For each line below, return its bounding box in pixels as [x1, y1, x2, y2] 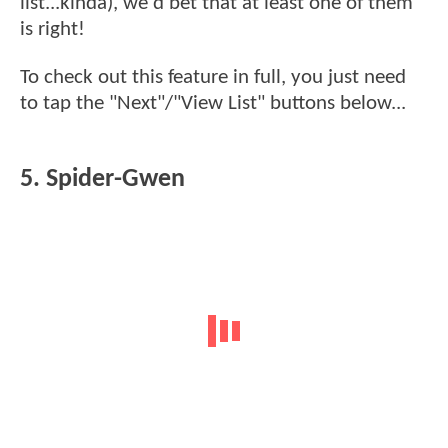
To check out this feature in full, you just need [20, 66, 406, 88]
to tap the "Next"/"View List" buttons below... [20, 92, 406, 114]
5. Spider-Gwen [20, 167, 185, 193]
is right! [20, 19, 90, 41]
